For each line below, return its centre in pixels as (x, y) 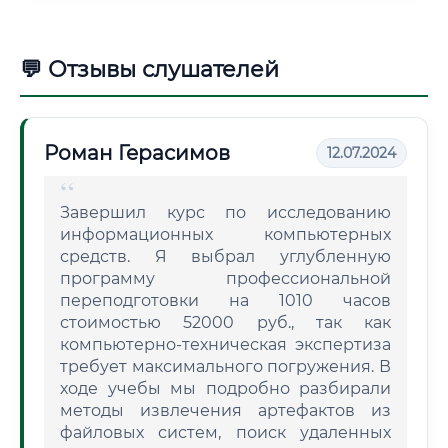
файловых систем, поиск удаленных (225, 432)
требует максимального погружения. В (225, 366)
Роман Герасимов (137, 153)
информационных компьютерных (225, 234)
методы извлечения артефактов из (225, 410)
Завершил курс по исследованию (225, 212)
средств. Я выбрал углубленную (225, 256)
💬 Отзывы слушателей (149, 69)
